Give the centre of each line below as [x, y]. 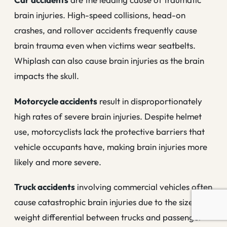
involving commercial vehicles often [144, 187]
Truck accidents [45, 187]
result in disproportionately [150, 101]
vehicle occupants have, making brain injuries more [111, 146]
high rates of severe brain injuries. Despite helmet [108, 116]
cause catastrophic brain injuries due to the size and [112, 202]
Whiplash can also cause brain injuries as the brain [109, 61]
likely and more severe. [58, 162]
